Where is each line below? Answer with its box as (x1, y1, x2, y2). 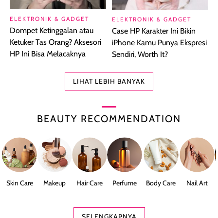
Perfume (112, 179, 137, 188)
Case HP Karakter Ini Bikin (112, 26, 196, 36)
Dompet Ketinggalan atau (10, 26, 93, 36)
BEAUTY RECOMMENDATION (37, 113, 181, 125)
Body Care (146, 179, 176, 188)
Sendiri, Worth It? (112, 50, 168, 59)
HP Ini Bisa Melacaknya (10, 49, 86, 59)
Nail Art (186, 179, 208, 188)
